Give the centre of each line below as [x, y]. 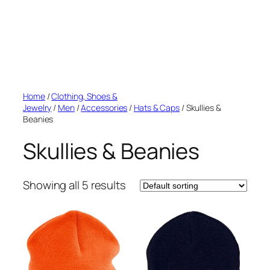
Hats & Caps [157, 108]
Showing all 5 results [74, 185]
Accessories [104, 108]
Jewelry [37, 108]
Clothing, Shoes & [84, 96]
